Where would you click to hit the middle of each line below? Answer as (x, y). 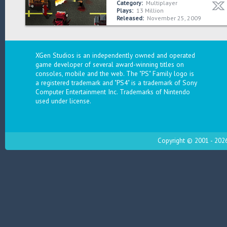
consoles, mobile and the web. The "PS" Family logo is (115, 73)
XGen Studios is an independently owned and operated (115, 55)
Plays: (125, 10)
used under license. (63, 101)
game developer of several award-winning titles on (110, 64)
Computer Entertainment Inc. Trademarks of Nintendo (113, 91)
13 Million (150, 10)
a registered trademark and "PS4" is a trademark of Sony (116, 82)
